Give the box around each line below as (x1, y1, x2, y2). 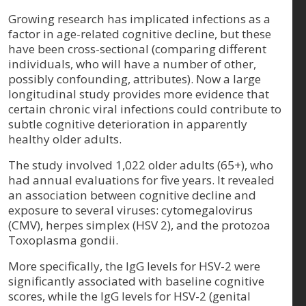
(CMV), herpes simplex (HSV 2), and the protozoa (8, 217, 270, 233)
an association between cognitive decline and (8, 186, 256, 203)
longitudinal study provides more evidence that (8, 85, 269, 102)
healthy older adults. (8, 130, 122, 147)
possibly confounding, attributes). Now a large (8, 70, 261, 87)
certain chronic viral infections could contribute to (8, 100, 281, 117)
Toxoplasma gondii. (8, 232, 118, 248)
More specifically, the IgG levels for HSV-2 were (8, 258, 260, 274)
